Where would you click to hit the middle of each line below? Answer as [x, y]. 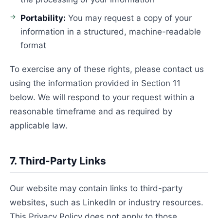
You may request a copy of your [129, 18]
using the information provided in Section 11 [95, 83]
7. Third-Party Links [58, 161]
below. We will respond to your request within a [102, 97]
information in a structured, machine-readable [111, 32]
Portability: [43, 18]
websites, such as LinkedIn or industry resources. [107, 202]
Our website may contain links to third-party [96, 188]
